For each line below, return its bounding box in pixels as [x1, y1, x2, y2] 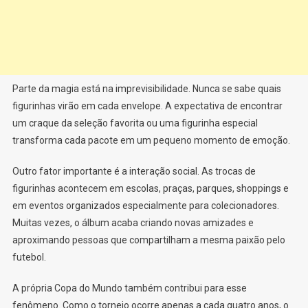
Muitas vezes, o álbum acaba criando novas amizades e [12, 217, 254, 228]
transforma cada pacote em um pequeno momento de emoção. [12, 134, 290, 146]
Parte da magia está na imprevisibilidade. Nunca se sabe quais [12, 82, 281, 94]
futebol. [12, 251, 46, 263]
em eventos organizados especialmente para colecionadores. [12, 199, 279, 211]
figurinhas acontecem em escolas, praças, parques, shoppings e [12, 182, 289, 194]
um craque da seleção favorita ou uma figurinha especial [12, 117, 258, 129]
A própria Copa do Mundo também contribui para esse [12, 282, 247, 294]
